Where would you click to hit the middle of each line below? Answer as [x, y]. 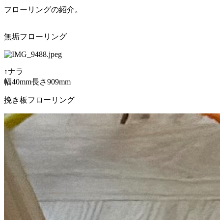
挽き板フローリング [39, 100]
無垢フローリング [35, 36]
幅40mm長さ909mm [37, 82]
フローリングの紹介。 [43, 9]
